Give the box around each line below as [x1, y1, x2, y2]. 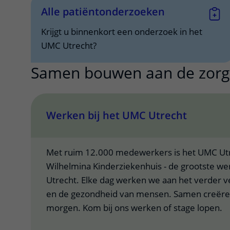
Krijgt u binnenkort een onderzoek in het [41, 26, 202, 37]
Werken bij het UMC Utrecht [46, 108, 187, 122]
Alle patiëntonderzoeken [41, 5, 165, 18]
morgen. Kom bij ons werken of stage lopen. [46, 202, 222, 214]
